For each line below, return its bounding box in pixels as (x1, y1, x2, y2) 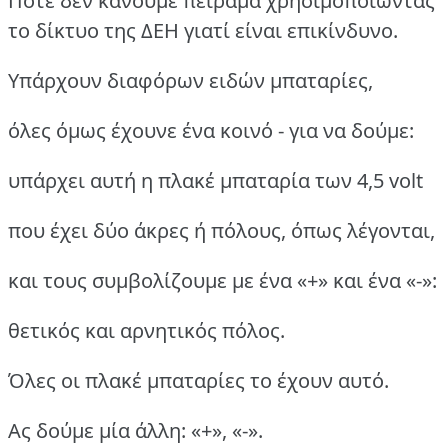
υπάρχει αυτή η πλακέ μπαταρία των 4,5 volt (8, 166, 423, 194)
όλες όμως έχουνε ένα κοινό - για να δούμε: (8, 116, 414, 144)
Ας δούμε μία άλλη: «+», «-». (8, 416, 263, 444)
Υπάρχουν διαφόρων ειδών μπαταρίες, (8, 66, 373, 94)
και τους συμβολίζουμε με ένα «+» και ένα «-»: (8, 266, 437, 294)
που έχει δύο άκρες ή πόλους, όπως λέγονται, (8, 216, 435, 244)
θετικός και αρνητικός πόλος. (8, 316, 285, 344)
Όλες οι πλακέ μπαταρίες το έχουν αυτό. (8, 366, 389, 394)
